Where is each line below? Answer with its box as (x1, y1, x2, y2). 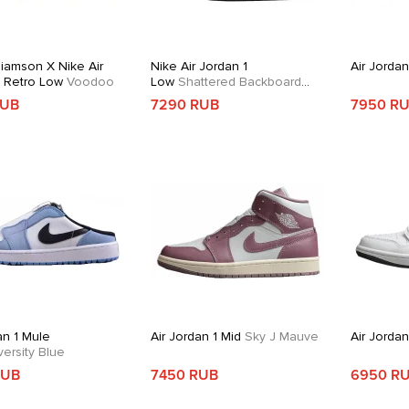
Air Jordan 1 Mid (151, 329, 242, 344)
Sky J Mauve (241, 329, 320, 344)
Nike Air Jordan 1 (151, 58, 248, 74)
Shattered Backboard (174, 74, 302, 89)
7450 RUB (151, 366, 219, 384)
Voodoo (62, 74, 114, 89)
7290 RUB (151, 96, 220, 114)
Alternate (151, 89, 204, 105)
